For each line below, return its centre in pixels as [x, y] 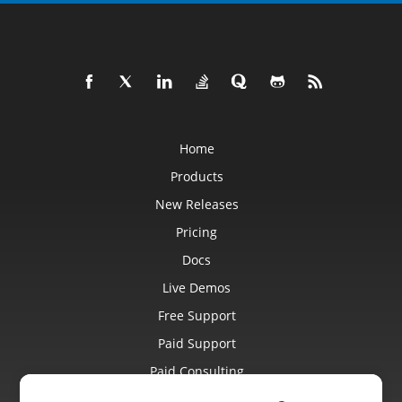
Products [197, 176]
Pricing [197, 232]
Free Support [197, 315]
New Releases [197, 204]
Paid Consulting [197, 371]
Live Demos [197, 287]
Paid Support [197, 343]
